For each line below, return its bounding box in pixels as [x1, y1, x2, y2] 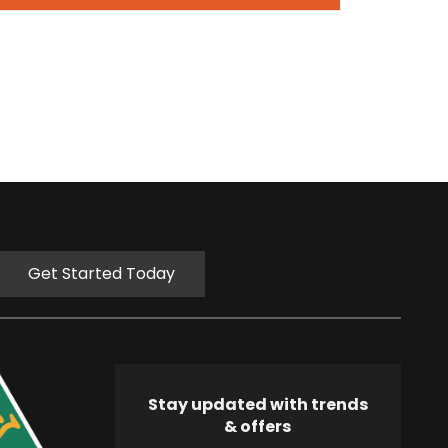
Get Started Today [28, 261, 175, 285]
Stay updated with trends [147, 392, 368, 416]
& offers [224, 414, 292, 438]
